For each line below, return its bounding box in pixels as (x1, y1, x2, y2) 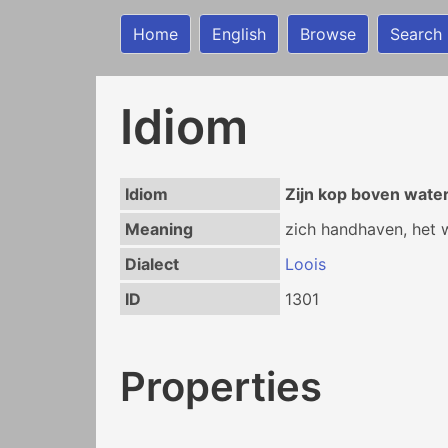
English (212, 24, 266, 44)
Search (390, 24, 442, 44)
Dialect (124, 254, 179, 274)
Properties (120, 361, 322, 411)
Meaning (124, 219, 193, 239)
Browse (300, 24, 356, 44)
